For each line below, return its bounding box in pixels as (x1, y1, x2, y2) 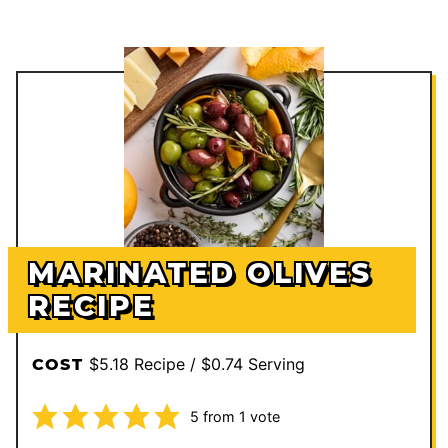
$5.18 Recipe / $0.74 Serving (88, 353, 305, 374)
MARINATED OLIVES (28, 255, 372, 290)
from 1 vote (198, 408, 280, 426)
